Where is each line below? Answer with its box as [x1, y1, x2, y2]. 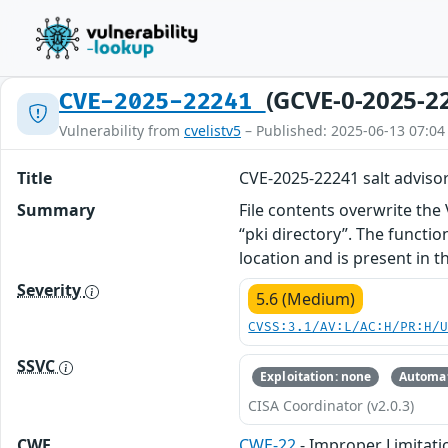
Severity [17, 279, 85, 301]
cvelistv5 [184, 121, 241, 140]
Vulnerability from [59, 121, 184, 140]
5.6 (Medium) [256, 288, 356, 310]
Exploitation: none [260, 368, 372, 386]
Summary [17, 199, 95, 221]
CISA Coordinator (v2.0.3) [248, 396, 415, 416]
